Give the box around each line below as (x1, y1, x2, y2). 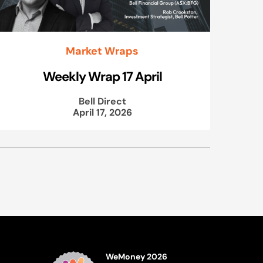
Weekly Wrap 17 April (42, 68, 162, 85)
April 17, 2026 (72, 106, 132, 118)
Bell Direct (78, 95, 126, 107)
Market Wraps (66, 43, 139, 58)
